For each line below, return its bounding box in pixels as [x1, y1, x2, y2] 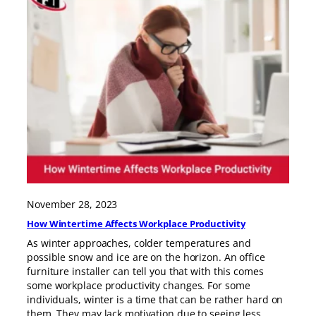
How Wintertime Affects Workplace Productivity [27, 217, 245, 230]
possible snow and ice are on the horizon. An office [27, 250, 265, 264]
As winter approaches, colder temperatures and [27, 236, 251, 250]
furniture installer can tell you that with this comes [27, 264, 264, 278]
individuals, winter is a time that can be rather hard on [27, 292, 284, 306]
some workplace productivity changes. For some [27, 278, 250, 292]
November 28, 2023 [27, 197, 118, 212]
